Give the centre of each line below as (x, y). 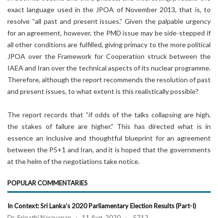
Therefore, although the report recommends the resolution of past (109, 80)
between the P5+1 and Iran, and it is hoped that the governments (109, 150)
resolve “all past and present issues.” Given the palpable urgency (109, 21)
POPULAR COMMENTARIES (47, 183)
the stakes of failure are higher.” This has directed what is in (109, 126)
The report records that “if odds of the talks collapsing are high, (109, 115)
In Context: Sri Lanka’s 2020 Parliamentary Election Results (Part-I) (102, 206)
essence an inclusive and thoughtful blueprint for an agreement (109, 138)
